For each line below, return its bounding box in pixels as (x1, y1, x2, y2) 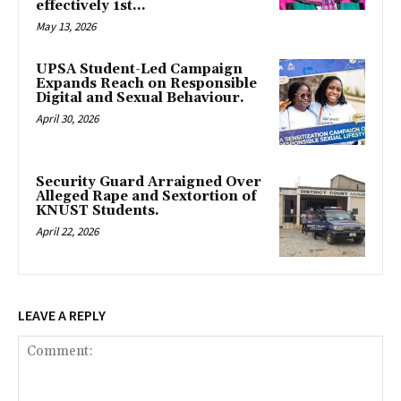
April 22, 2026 (36, 223, 98, 239)
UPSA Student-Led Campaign (36, 61, 243, 78)
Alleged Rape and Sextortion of (36, 187, 257, 205)
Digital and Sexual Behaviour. (36, 90, 244, 107)
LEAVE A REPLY (18, 306, 106, 325)
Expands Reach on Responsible (36, 75, 257, 92)
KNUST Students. (36, 201, 159, 219)
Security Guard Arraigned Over (36, 173, 261, 191)
